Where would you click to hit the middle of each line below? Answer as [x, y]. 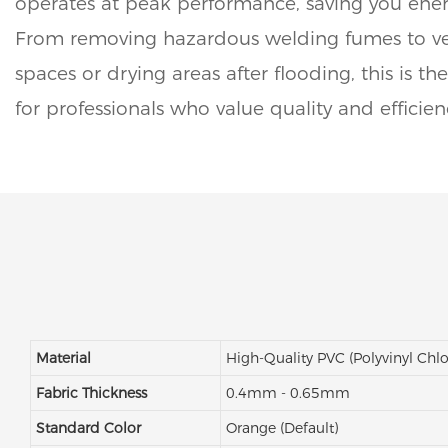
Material [63, 358]
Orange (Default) [281, 428]
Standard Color [88, 428]
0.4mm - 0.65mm [287, 393]
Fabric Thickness [91, 393]
